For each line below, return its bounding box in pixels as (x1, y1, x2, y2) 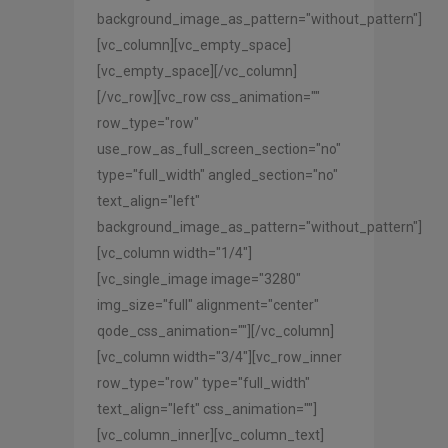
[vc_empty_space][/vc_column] (97, 63, 297, 80)
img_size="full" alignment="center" (97, 297, 319, 314)
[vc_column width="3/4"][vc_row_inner (97, 349, 342, 366)
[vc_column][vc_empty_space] (97, 37, 291, 54)
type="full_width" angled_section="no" (97, 167, 338, 184)
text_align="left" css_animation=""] (97, 401, 317, 418)
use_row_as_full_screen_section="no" (97, 141, 341, 158)
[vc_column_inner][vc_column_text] (97, 427, 324, 444)
